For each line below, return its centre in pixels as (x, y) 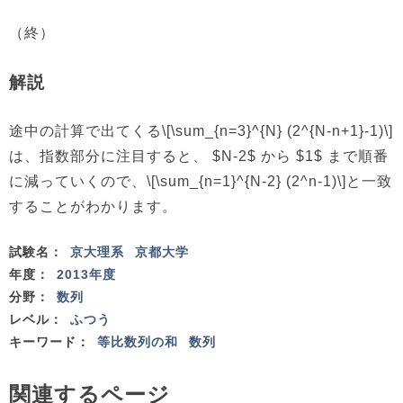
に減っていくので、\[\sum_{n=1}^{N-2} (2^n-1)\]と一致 (201, 181)
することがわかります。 (93, 206)
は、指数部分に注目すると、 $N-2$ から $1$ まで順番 (199, 156)
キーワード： (52, 342)
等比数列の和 (138, 342)
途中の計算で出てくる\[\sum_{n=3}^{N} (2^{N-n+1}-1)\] (201, 131)
